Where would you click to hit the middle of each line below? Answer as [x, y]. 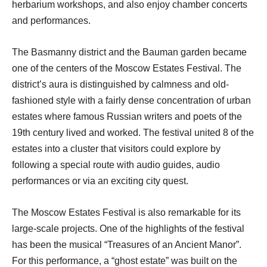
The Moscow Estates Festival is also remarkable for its [126, 213]
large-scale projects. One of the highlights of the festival [128, 229]
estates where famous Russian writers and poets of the [127, 117]
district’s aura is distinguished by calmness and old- [120, 85]
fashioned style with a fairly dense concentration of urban [131, 101]
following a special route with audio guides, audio [116, 165]
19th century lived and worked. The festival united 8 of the [133, 133]
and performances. [51, 21]
